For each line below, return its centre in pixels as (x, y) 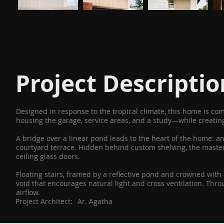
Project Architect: (44, 201)
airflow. (28, 192)
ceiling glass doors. (48, 156)
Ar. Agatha (95, 201)
